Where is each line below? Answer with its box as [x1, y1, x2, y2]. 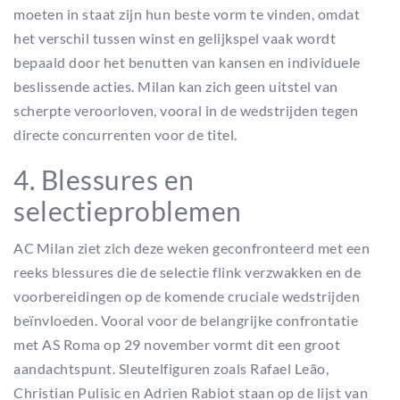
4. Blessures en [13, 163, 195, 196]
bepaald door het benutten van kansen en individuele [13, 54, 361, 71]
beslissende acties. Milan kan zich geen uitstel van [13, 78, 338, 95]
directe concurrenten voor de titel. [13, 126, 237, 143]
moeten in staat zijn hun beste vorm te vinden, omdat [13, 5, 360, 22]
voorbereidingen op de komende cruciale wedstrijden [13, 287, 360, 304]
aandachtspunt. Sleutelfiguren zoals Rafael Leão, [13, 360, 329, 377]
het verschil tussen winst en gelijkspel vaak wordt [13, 29, 336, 46]
